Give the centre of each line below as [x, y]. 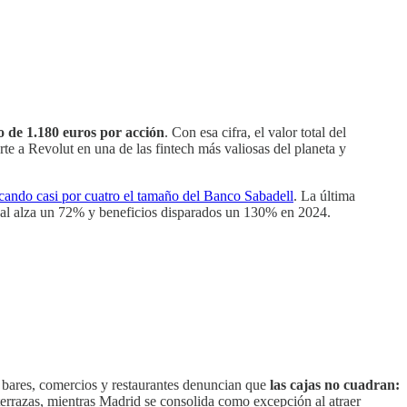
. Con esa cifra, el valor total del [255, 132]
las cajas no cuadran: [335, 384]
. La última [324, 195]
